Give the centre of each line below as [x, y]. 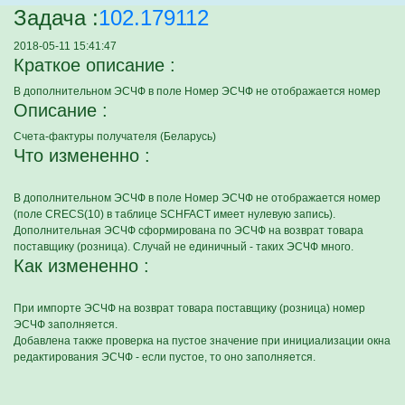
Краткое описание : [94, 65]
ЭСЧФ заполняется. [66, 325]
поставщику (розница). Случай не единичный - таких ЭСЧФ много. [184, 247]
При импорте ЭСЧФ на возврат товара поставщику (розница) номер [189, 308]
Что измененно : [82, 155]
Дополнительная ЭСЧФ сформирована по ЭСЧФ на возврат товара [188, 231]
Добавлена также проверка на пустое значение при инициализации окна [202, 341]
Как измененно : [81, 266]
